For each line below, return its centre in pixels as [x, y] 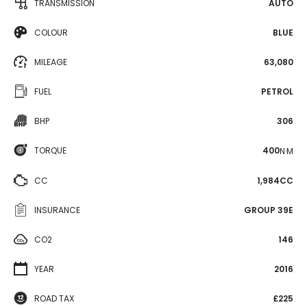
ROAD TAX [54, 298]
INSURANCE [57, 210]
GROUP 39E [269, 210]
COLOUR [51, 33]
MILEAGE [51, 62]
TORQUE [50, 150]
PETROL [277, 91]
